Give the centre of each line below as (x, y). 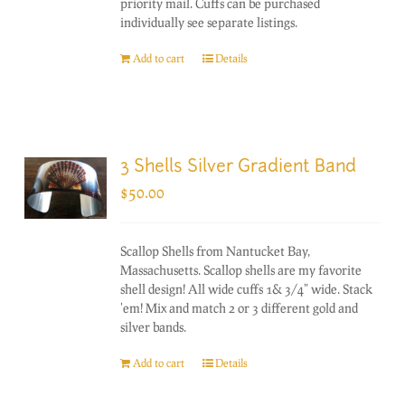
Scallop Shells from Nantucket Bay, (216, 250)
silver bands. (154, 326)
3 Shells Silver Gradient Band (239, 167)
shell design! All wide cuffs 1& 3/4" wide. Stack (247, 288)
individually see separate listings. (209, 22)
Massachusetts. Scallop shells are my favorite (241, 269)
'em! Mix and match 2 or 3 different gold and (240, 307)
